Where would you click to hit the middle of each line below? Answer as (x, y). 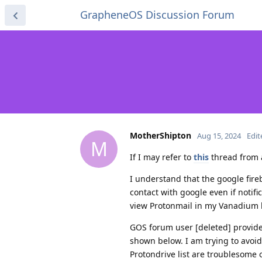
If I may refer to (162, 157)
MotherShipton (161, 135)
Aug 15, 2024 (219, 135)
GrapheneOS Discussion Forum (157, 15)
